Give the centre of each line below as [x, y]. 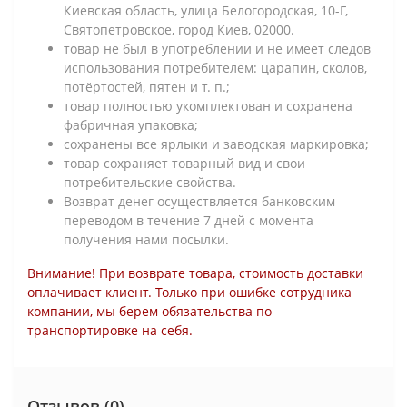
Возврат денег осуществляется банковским [199, 201]
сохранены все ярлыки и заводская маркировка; [216, 144]
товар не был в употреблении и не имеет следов [217, 48]
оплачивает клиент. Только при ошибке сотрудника [189, 292]
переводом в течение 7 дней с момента [189, 220]
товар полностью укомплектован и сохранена [208, 105]
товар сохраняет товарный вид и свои [184, 163]
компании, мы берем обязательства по [149, 311]
